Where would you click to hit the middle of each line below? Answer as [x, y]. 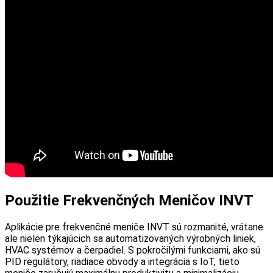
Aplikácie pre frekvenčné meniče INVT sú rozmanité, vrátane [134, 227]
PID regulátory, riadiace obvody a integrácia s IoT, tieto [122, 261]
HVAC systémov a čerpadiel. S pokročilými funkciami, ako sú [133, 250]
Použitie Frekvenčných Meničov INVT [129, 201]
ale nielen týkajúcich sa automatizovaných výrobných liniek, [130, 238]
